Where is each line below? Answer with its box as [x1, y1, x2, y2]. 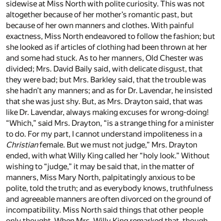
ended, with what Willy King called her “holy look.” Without [6, 151, 210, 161]
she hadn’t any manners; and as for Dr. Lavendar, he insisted [6, 86, 213, 96]
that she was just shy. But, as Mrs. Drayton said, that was [6, 97, 203, 107]
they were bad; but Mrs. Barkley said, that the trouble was [6, 75, 206, 85]
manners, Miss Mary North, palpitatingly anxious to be [6, 173, 195, 183]
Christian [6, 140, 38, 150]
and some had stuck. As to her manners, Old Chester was [6, 53, 203, 63]
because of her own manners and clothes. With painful [6, 21, 194, 31]
